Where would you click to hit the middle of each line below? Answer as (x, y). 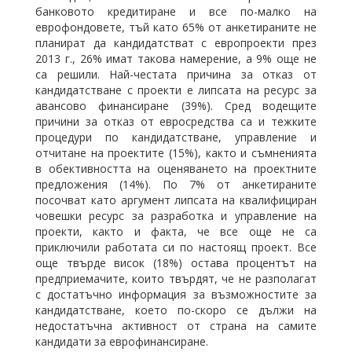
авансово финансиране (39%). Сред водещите (176, 106)
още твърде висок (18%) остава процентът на (176, 263)
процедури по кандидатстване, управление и (176, 137)
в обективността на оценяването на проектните (176, 169)
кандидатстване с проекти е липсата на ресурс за (176, 90)
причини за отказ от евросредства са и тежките (176, 121)
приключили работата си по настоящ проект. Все (176, 247)
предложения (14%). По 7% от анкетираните (176, 184)
